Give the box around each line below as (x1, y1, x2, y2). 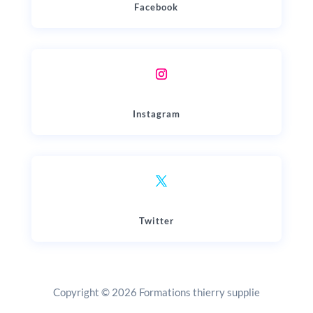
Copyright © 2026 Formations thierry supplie (52, 285, 260, 298)
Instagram (132, 108, 180, 119)
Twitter (138, 214, 174, 226)
